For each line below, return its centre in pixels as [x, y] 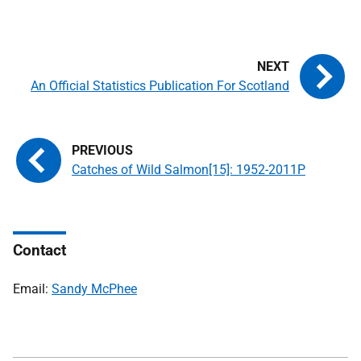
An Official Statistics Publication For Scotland [160, 86]
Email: [32, 289]
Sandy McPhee [94, 289]
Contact [39, 250]
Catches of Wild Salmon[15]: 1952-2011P [189, 170]
